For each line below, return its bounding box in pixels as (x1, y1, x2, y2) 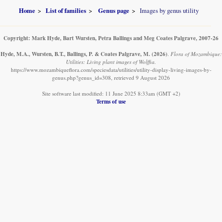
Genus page (98, 5, 130, 15)
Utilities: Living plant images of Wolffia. (66, 57, 156, 65)
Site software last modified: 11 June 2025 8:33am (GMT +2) (42, 89, 180, 97)
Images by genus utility (140, 5, 199, 15)
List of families (46, 5, 87, 15)
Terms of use (96, 97, 126, 106)
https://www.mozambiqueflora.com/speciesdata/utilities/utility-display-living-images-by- (10, 65, 212, 73)
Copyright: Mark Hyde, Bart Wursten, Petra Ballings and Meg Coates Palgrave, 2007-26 (3, 33, 219, 42)
